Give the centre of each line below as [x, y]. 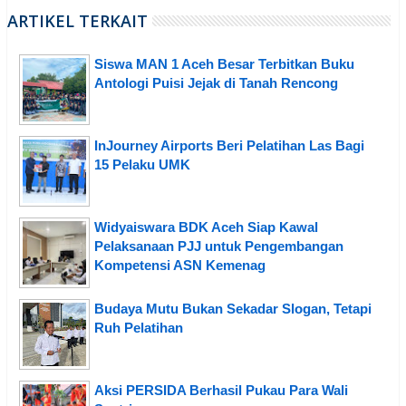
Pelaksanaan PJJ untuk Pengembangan [219, 246]
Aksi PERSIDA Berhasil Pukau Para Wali [221, 391]
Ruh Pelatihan [139, 328]
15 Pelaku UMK [142, 165]
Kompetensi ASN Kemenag [180, 266]
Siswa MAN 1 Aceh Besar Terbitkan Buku [224, 64]
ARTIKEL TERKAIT [77, 21]
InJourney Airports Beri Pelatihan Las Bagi [229, 146]
